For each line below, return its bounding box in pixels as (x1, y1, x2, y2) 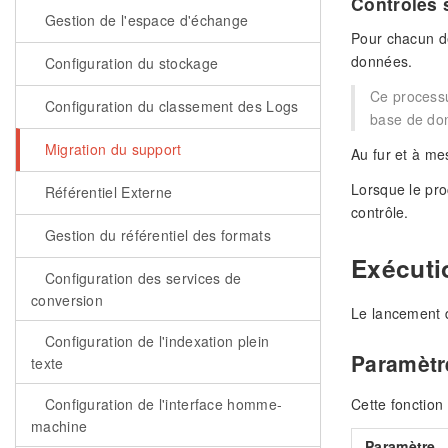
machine (31, 416, 88, 436)
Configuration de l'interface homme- (40, 394, 283, 414)
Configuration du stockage (40, 53, 219, 73)
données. (351, 51, 413, 72)
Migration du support (40, 139, 182, 159)
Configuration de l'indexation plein (40, 331, 270, 351)
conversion (31, 290, 103, 310)
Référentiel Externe (40, 182, 173, 202)
